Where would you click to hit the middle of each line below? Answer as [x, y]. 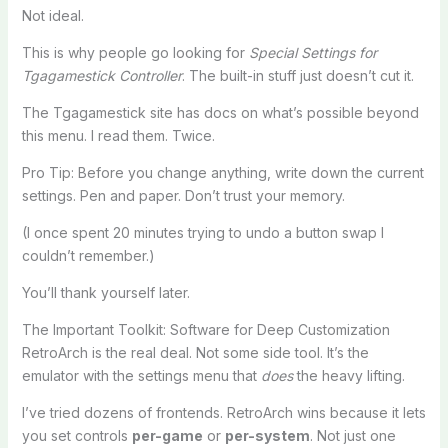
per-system [267, 435]
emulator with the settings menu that [141, 375]
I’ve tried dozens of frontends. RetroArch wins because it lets [223, 412]
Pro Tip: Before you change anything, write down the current [222, 172]
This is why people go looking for [135, 52]
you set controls [76, 435]
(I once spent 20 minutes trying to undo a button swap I [202, 232]
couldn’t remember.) [88, 255]
